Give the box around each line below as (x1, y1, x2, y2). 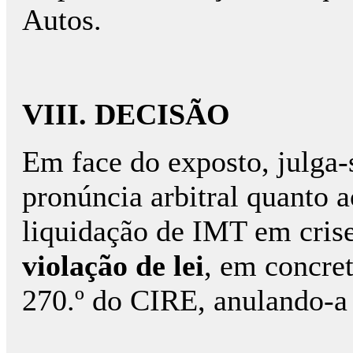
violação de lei (22, 249, 204, 282)
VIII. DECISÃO (22, 98, 230, 131)
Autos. (22, 3, 102, 36)
